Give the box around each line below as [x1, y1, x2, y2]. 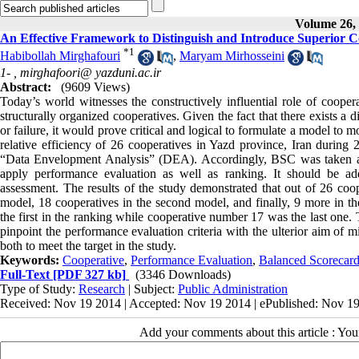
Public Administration [178, 281, 288, 296]
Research [79, 281, 125, 296]
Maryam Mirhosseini [179, 49, 284, 63]
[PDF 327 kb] [50, 267, 126, 281]
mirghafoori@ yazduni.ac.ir [20, 65, 161, 79]
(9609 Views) [61, 79, 130, 94]
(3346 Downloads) [135, 267, 231, 281]
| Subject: [125, 281, 178, 296]
